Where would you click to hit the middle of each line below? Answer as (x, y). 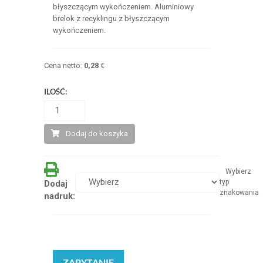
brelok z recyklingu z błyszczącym (111, 18)
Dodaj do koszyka (97, 133)
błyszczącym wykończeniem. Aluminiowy (123, 6)
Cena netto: (64, 65)
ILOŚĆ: (55, 91)
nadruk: (59, 196)
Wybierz (238, 171)
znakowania (239, 192)
